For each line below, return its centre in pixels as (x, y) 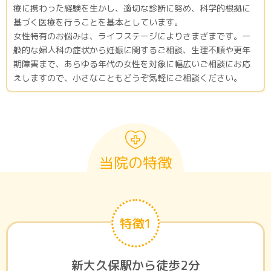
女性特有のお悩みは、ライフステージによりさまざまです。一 (132, 36)
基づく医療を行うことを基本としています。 (98, 22)
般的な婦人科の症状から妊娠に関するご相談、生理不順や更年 (132, 50)
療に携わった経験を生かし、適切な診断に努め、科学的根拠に (132, 8)
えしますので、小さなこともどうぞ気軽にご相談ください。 (128, 78)
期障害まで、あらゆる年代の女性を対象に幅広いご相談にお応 (132, 64)
